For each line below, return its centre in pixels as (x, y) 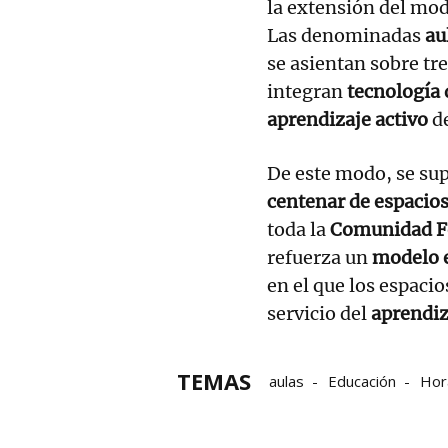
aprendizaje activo (347, 119)
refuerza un (319, 257)
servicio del (319, 313)
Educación (362, 380)
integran (307, 91)
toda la (298, 229)
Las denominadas (346, 35)
